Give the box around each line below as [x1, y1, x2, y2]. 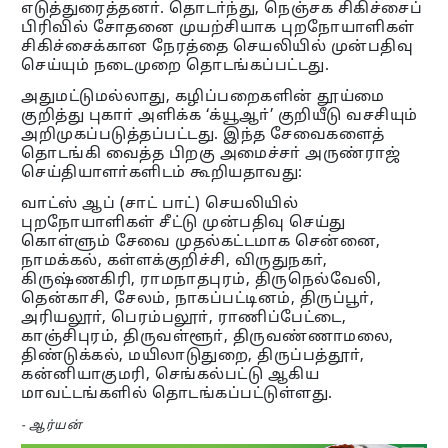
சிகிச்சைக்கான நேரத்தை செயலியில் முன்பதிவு [21, 38, 414, 58]
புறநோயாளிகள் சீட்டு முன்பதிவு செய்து [21, 214, 346, 234]
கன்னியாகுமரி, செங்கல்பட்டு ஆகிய [21, 366, 320, 386]
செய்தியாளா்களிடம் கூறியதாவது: [21, 164, 303, 184]
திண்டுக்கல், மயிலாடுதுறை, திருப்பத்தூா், [21, 347, 365, 367]
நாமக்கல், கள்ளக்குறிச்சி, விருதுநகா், [21, 252, 328, 272]
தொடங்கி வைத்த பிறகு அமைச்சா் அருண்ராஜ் [21, 145, 401, 165]
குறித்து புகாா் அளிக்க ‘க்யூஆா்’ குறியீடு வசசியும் [21, 107, 418, 127]
